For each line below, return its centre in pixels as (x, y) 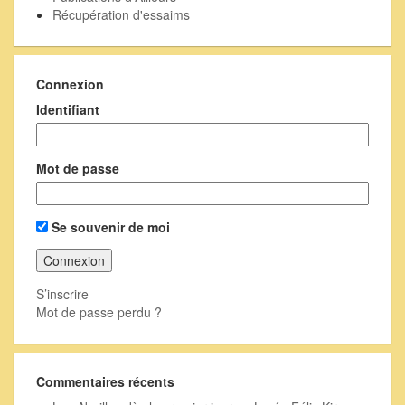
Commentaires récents (105, 381)
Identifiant (68, 109)
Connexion (70, 84)
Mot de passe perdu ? (99, 312)
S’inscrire (62, 294)
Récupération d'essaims (121, 14)
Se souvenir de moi (109, 227)
